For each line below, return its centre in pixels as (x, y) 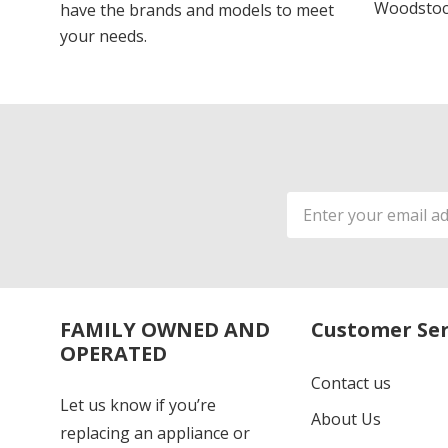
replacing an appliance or (155, 433)
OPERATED (113, 354)
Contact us (350, 383)
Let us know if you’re (138, 405)
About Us (345, 419)
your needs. (103, 36)
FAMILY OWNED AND (165, 330)
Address (319, 228)
